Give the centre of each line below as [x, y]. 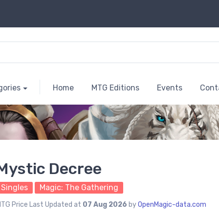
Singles [14, 188]
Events [169, 88]
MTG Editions [115, 88]
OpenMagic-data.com [172, 205]
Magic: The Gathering [79, 188]
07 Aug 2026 [105, 205]
